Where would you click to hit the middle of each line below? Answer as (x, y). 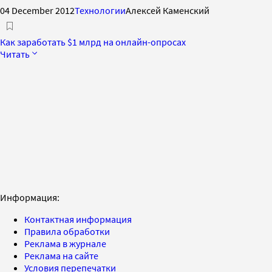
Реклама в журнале (65, 243)
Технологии (100, 10)
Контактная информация (78, 219)
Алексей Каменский (168, 10)
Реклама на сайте (61, 255)
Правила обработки (67, 231)
